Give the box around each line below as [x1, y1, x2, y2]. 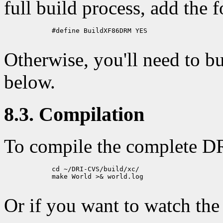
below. [4, 71, 55, 93]
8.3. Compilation [4, 103, 144, 125]
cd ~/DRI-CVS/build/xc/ [4, 165, 139, 173]
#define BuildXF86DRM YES [4, 26, 147, 34]
